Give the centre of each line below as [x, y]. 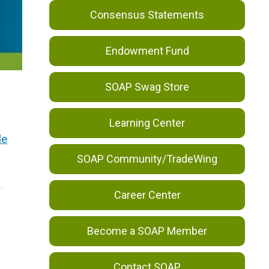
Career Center [147, 195]
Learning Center [147, 123]
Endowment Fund [147, 51]
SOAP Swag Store [147, 87]
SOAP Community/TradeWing [147, 159]
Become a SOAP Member [147, 231]
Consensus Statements [147, 15]
